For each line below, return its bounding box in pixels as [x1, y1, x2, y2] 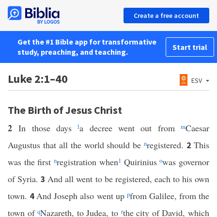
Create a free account [134, 11, 199, 20]
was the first [8, 156, 54, 168]
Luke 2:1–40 [8, 71, 68, 86]
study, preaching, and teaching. [17, 47, 128, 57]
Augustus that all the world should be [8, 139, 144, 151]
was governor [162, 156, 210, 168]
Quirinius [121, 156, 160, 168]
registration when [57, 156, 118, 168]
